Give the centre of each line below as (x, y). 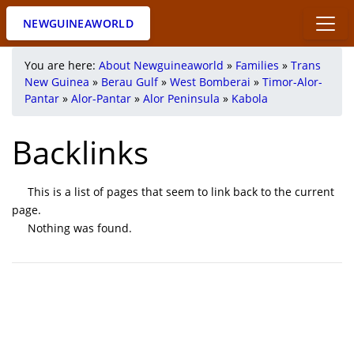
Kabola (250, 98)
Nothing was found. (80, 228)
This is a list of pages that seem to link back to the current (181, 192)
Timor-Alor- (292, 82)
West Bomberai (210, 82)
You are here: (62, 65)
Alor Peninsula (181, 98)
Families (257, 65)
